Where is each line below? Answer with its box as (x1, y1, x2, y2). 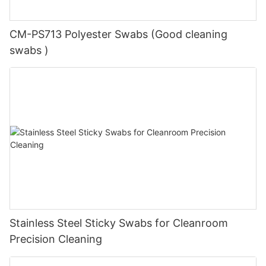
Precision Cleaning (9, 233, 102, 246)
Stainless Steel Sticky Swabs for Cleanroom (9, 217, 228, 230)
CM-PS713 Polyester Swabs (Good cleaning (9, 27, 227, 40)
